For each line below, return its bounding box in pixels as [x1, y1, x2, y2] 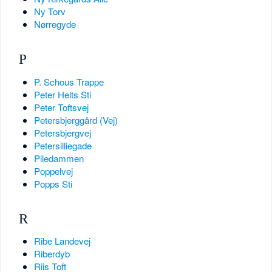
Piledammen [33, 151, 84, 165]
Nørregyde [33, 18, 76, 31]
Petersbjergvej [33, 126, 91, 139]
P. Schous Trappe [33, 75, 104, 88]
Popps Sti [33, 177, 72, 190]
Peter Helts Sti [33, 87, 91, 101]
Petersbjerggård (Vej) [33, 113, 118, 126]
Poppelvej [33, 164, 73, 177]
